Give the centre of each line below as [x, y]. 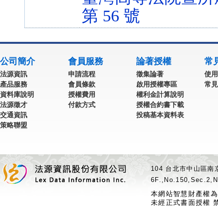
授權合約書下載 [160, 105]
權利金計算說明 [160, 94]
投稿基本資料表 [160, 115]
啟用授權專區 [157, 84]
